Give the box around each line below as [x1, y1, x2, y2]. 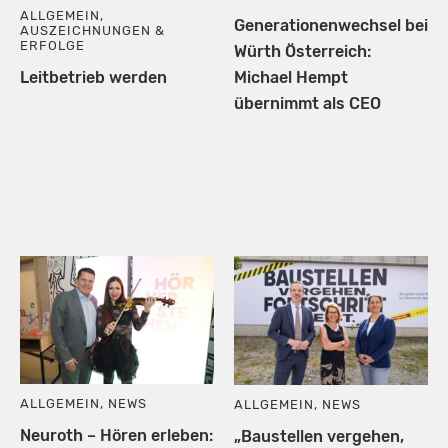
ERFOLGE [20, 37, 86, 53]
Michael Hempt [234, 68, 348, 88]
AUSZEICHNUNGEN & [20, 22, 166, 38]
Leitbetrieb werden [20, 67, 167, 87]
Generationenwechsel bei [234, 16, 428, 36]
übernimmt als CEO [234, 94, 381, 114]
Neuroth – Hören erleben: [20, 426, 213, 446]
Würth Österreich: [234, 42, 371, 62]
